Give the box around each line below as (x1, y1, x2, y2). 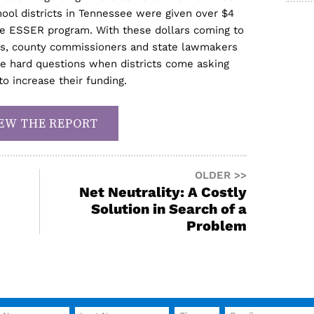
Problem (186, 217, 247, 234)
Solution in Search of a (91, 200, 247, 217)
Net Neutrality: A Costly (79, 184, 247, 200)
